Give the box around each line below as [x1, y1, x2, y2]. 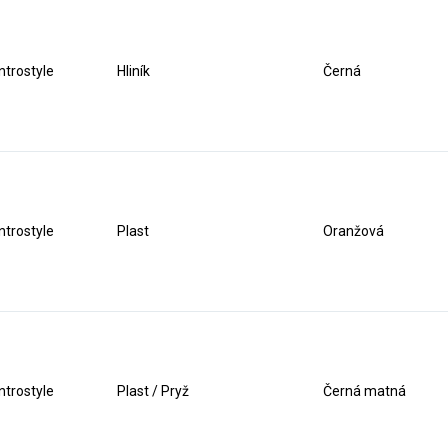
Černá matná [323, 383, 407, 399]
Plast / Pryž [117, 383, 190, 399]
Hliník [117, 63, 151, 79]
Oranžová [323, 223, 385, 239]
